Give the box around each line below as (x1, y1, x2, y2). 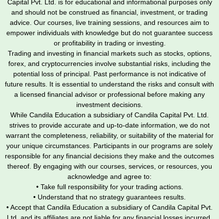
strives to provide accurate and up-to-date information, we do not (9, 121, 210, 130)
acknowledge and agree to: (67, 173, 152, 181)
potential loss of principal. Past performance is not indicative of (13, 70, 206, 78)
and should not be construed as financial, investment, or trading (11, 8, 208, 17)
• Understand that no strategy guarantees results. (33, 193, 186, 201)
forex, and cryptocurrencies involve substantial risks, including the (8, 60, 211, 68)
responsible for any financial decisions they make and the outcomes (5, 152, 214, 160)
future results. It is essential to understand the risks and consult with (5, 80, 214, 88)
